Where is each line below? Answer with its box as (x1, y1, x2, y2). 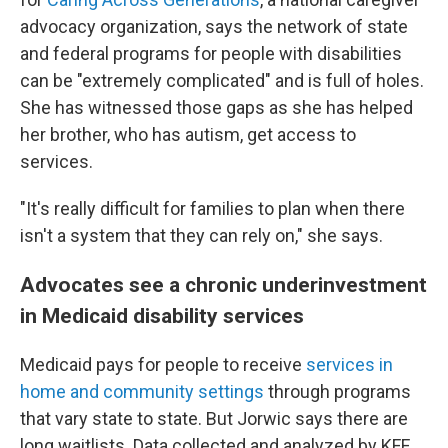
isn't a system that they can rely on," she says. (20, 225, 383, 246)
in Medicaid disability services (20, 303, 304, 328)
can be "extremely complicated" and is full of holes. (20, 70, 424, 91)
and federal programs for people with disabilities (20, 43, 402, 64)
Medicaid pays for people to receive (20, 354, 306, 375)
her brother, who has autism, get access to (20, 124, 356, 145)
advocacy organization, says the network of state (20, 16, 408, 37)
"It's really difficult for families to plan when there (20, 198, 405, 219)
